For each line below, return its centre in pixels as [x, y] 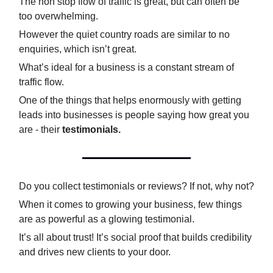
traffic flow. [41, 82]
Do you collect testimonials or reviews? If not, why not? [136, 186]
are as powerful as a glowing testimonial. [107, 219]
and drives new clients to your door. [95, 252]
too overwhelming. [58, 16]
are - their [41, 130]
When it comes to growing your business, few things [130, 205]
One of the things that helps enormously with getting [130, 101]
